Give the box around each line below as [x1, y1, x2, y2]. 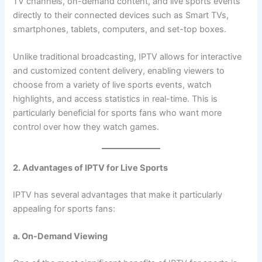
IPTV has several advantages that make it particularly [13, 189, 223, 200]
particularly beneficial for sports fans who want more [13, 108, 222, 119]
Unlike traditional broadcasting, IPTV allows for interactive [13, 51, 242, 63]
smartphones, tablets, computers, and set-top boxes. [13, 24, 227, 35]
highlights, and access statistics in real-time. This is [13, 94, 218, 105]
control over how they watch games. [13, 122, 160, 133]
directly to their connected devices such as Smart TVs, [13, 10, 229, 21]
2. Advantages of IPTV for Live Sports [13, 162, 168, 173]
